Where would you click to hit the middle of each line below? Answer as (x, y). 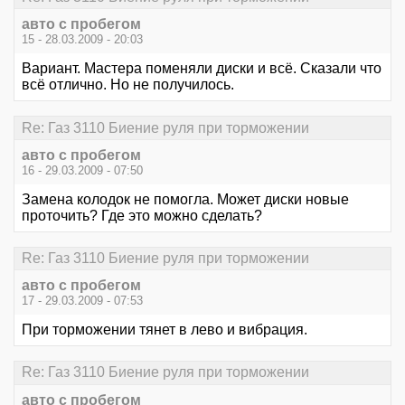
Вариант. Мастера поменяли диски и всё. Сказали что (202, 69)
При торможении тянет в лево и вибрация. (165, 330)
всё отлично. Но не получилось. (128, 85)
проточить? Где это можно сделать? (142, 215)
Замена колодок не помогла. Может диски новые (185, 199)
